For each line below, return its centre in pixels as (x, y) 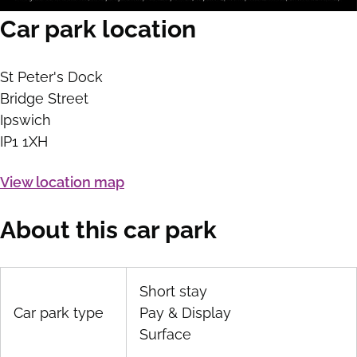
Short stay (173, 292)
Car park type (59, 313)
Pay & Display (185, 313)
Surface (165, 335)
